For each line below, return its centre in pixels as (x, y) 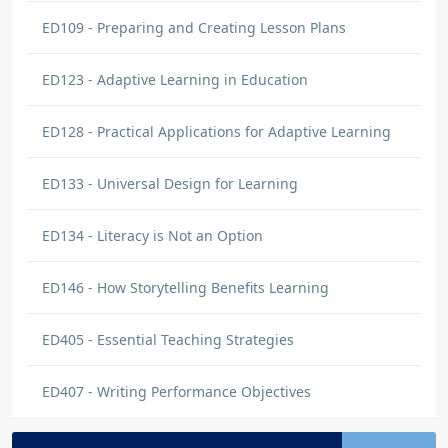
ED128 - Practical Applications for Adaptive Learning (216, 131)
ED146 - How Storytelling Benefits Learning (185, 287)
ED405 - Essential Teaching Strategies (168, 339)
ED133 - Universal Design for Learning (170, 183)
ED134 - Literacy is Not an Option (152, 235)
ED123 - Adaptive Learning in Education (175, 79)
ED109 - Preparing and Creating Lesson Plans (194, 27)
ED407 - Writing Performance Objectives (176, 391)
